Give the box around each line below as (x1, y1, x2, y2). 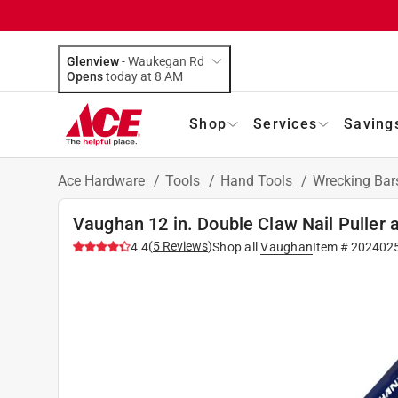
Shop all (212, 239, 258, 254)
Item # (313, 239, 351, 254)
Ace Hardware (58, 171, 148, 189)
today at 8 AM (164, 68, 183, 84)
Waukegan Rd (128, 53, 204, 68)
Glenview (67, 53, 119, 68)
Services (253, 115, 317, 132)
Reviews (160, 238, 208, 253)
